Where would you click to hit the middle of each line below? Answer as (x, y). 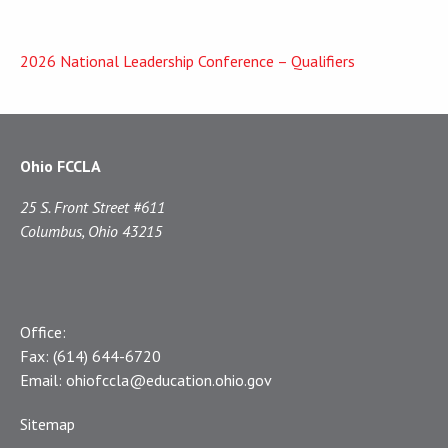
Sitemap (47, 424)
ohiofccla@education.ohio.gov (169, 380)
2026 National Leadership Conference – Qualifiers (187, 61)
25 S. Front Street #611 (92, 207)
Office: (43, 332)
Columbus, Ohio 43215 (91, 231)
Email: (43, 380)
